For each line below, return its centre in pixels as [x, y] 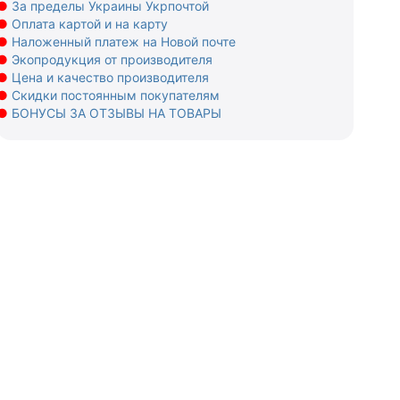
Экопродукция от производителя [112, 60]
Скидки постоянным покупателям [116, 96]
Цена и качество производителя [110, 78]
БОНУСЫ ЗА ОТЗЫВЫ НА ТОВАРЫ [117, 113]
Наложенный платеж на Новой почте [124, 42]
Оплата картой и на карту [90, 24]
